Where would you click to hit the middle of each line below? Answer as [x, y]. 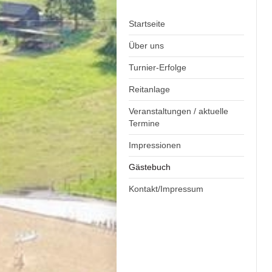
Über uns [146, 46]
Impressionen [155, 145]
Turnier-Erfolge [158, 68]
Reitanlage [149, 90]
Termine [144, 124]
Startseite [147, 24]
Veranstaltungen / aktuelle [178, 111]
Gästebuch [150, 167]
